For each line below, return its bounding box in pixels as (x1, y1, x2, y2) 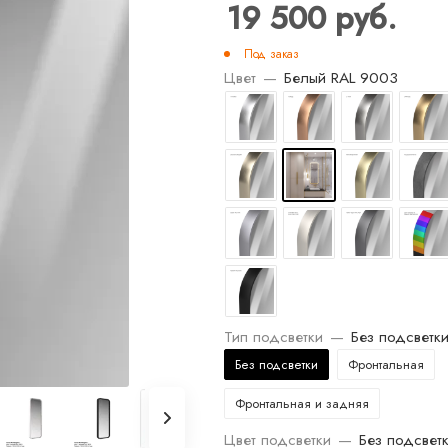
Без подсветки (235, 355, 318, 374)
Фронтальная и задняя (235, 394, 369, 413)
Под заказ (244, 45, 299, 63)
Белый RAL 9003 (284, 66, 398, 89)
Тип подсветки (224, 325, 323, 348)
